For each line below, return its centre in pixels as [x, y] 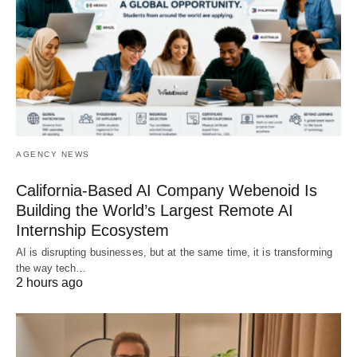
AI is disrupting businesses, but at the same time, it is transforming [174, 252]
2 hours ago [49, 282]
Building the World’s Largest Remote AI [155, 210]
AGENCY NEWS [53, 154]
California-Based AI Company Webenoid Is [167, 190]
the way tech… [51, 268]
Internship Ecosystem [92, 230]
